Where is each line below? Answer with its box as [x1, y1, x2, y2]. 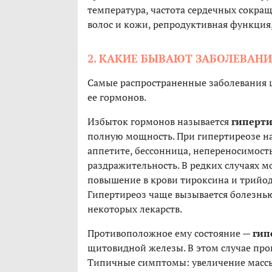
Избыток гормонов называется [87, 115, 231, 129]
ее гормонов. [87, 90, 146, 104]
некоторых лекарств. [87, 202, 184, 216]
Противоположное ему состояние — [87, 226, 253, 240]
